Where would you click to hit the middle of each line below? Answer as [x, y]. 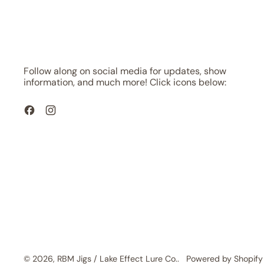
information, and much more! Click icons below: [125, 82]
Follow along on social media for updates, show [125, 71]
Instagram [78, 110]
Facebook [56, 110]
